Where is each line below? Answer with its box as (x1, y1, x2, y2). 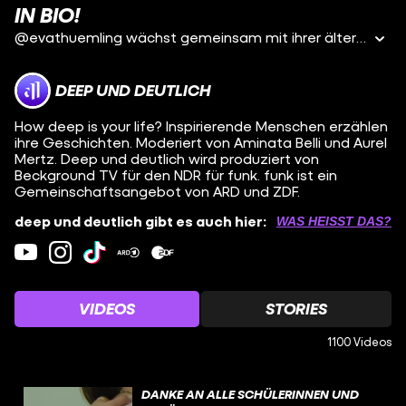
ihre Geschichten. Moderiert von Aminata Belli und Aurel (14, 133, 387, 150)
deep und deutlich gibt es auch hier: (14, 212, 266, 229)
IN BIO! (14, 2, 80, 27)
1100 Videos (327, 333, 391, 349)
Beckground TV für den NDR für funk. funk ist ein (14, 166, 337, 183)
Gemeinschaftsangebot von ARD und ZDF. (14, 182, 300, 199)
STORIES (266, 298, 327, 318)
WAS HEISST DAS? (276, 214, 383, 228)
